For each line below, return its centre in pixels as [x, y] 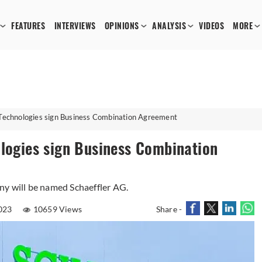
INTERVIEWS [75, 26]
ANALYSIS [169, 26]
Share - [169, 209]
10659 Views [58, 209]
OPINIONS [122, 26]
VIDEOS [212, 26]
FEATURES [28, 26]
